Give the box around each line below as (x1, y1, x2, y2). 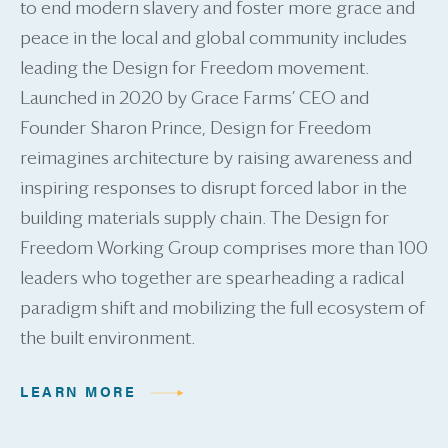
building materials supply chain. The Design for (20, 209, 389, 228)
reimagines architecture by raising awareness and (20, 149, 412, 168)
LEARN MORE (20, 380, 137, 401)
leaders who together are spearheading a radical (20, 269, 404, 288)
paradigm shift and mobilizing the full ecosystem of (20, 299, 425, 318)
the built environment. (20, 329, 195, 348)
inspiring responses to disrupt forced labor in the (20, 179, 407, 198)
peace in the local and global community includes (20, 29, 407, 48)
